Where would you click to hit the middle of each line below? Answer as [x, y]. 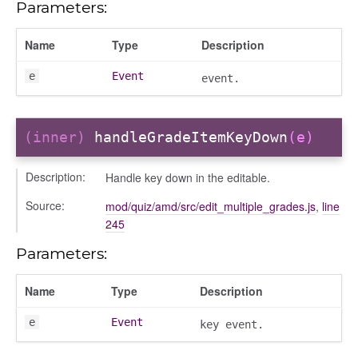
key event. [232, 324]
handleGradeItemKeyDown [191, 137]
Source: [45, 205]
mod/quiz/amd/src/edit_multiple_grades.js [211, 206]
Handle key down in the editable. [188, 177]
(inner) [59, 137]
